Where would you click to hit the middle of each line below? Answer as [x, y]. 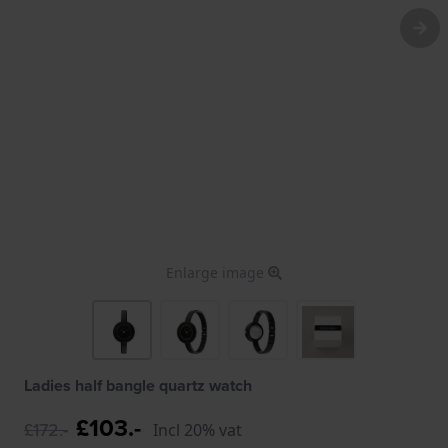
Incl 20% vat [197, 429]
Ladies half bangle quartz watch [138, 385]
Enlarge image [217, 272]
